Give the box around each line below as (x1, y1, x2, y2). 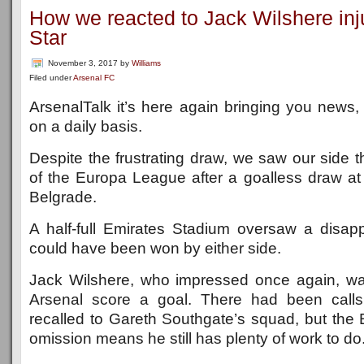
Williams (132, 58, 161, 67)
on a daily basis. (29, 118, 142, 135)
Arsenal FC (73, 73, 115, 82)
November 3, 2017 (48, 58, 118, 67)
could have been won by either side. (29, 240, 281, 257)
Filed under (29, 73, 73, 82)
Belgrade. (29, 188, 97, 206)
